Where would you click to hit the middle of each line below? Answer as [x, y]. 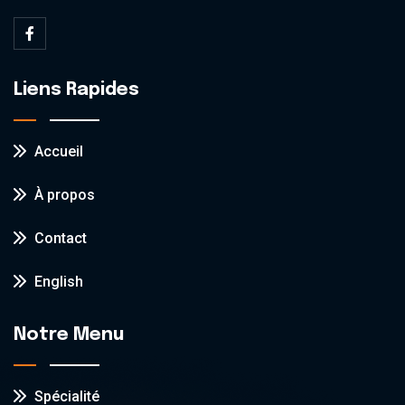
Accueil [57, 152]
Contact [59, 239]
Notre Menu [69, 335]
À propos [63, 195]
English [57, 282]
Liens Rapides [76, 90]
